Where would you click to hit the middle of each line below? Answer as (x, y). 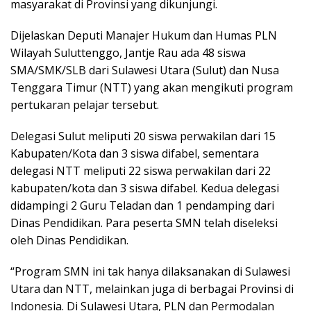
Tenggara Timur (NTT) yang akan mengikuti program (152, 88)
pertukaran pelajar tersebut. (85, 105)
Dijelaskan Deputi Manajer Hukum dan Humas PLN (144, 36)
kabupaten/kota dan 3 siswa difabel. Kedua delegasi (145, 188)
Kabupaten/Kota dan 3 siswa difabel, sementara (135, 154)
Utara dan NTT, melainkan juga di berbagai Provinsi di (152, 289)
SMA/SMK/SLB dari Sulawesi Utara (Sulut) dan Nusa (145, 70)
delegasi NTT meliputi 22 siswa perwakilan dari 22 (141, 171)
